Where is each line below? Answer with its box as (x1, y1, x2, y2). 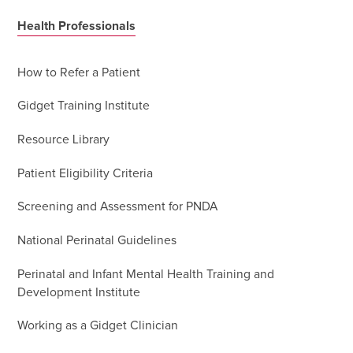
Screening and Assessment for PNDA (17, 201, 218, 214)
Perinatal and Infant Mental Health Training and (17, 268, 275, 281)
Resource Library (17, 133, 110, 146)
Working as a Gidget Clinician (17, 320, 179, 333)
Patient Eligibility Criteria (17, 167, 154, 180)
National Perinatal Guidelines (17, 234, 177, 247)
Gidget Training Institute (17, 100, 150, 113)
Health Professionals (17, 20, 136, 33)
